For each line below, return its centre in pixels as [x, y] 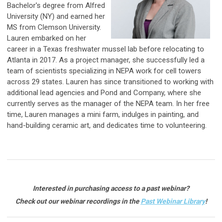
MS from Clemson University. [54, 28]
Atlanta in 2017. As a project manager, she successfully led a [106, 60]
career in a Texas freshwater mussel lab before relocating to [106, 49]
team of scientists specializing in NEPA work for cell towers [104, 71]
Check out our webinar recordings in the [78, 201]
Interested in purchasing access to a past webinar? [111, 189]
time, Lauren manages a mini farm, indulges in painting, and [103, 115]
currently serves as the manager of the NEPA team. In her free [108, 104]
